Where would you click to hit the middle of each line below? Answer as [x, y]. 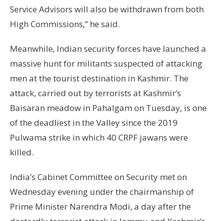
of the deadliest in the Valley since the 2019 [94, 123]
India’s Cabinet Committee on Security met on [98, 177]
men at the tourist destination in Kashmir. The [99, 78]
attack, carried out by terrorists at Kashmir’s [95, 93]
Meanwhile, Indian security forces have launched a [108, 49]
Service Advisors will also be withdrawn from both [107, 9]
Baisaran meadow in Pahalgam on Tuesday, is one [108, 108]
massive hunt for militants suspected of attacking [106, 64]
